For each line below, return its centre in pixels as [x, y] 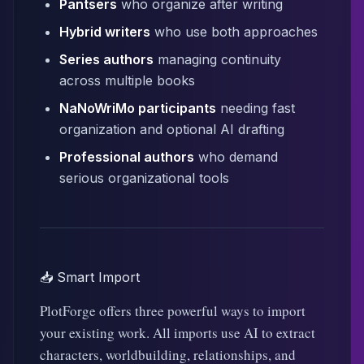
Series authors [106, 59]
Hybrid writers [105, 32]
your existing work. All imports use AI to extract [178, 333]
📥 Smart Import [90, 277]
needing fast [256, 108]
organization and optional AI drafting [172, 129]
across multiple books [127, 80]
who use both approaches [234, 32]
